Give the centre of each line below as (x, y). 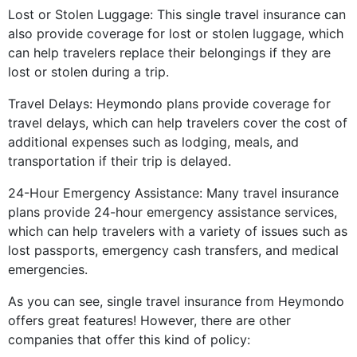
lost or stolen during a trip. (88, 72)
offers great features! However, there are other (149, 321)
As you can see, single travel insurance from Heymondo (176, 302)
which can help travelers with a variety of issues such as (178, 231)
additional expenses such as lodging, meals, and (153, 142)
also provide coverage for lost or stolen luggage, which (176, 34)
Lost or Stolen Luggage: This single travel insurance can (177, 15)
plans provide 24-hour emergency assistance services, (173, 212)
